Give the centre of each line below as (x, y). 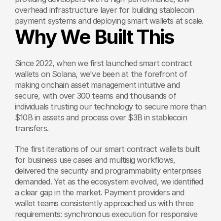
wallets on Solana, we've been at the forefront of (101, 74)
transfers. (32, 128)
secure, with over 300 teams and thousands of (95, 96)
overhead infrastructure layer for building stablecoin (105, 10)
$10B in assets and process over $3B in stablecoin (101, 117)
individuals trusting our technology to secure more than (111, 107)
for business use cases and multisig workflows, (95, 160)
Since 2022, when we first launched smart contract (103, 63)
